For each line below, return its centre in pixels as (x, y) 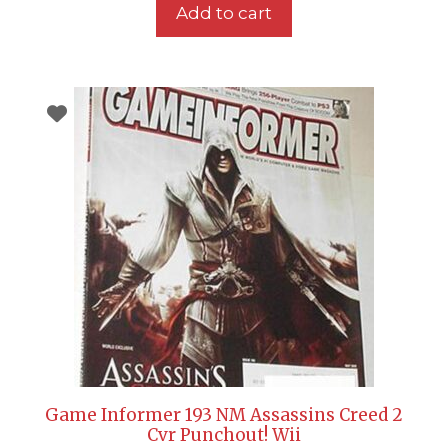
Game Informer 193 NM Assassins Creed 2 (224, 414)
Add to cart (224, 12)
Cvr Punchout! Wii (224, 434)
